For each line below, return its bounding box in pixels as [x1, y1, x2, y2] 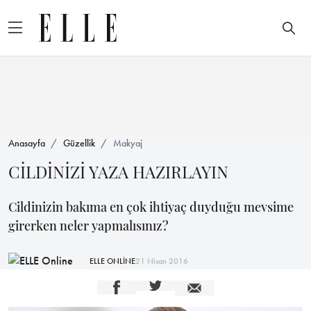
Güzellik [63, 137, 95, 149]
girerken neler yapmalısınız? [8, 217, 169, 234]
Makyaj [113, 137, 142, 149]
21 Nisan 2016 [135, 255, 188, 267]
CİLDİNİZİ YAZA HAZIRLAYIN [8, 160, 228, 183]
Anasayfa [8, 137, 45, 149]
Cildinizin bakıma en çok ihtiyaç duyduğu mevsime [8, 199, 294, 215]
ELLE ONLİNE [90, 255, 135, 267]
